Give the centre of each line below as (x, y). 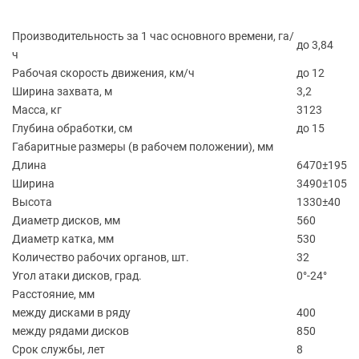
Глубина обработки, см (72, 129)
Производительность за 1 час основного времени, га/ (153, 36)
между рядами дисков (71, 331)
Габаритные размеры (69, 147)
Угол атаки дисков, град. (77, 276)
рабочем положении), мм (206, 147)
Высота (32, 202)
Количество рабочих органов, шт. (101, 258)
